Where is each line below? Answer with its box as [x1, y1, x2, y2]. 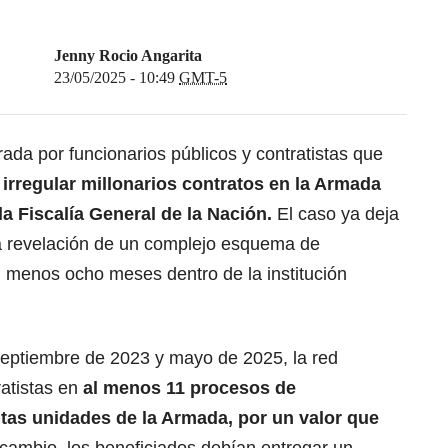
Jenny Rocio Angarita [54, 46, 202, 64]
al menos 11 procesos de [83, 377, 296, 398]
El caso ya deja [272, 203, 399, 224]
